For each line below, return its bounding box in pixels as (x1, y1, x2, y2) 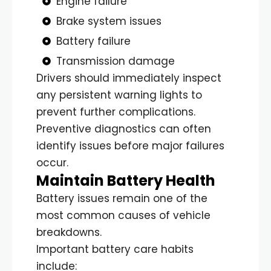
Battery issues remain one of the (36, 191, 207, 206)
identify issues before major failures (36, 138, 224, 153)
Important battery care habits (36, 241, 194, 256)
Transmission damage (56, 53, 175, 68)
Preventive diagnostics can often (36, 121, 211, 136)
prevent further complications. (36, 104, 195, 119)
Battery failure (56, 33, 131, 48)
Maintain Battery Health (36, 170, 215, 191)
